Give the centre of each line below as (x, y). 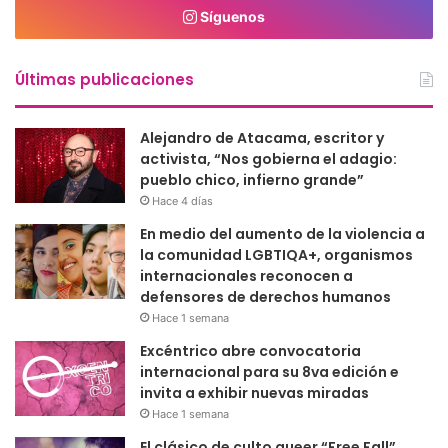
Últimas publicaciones (104, 79)
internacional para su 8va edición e (269, 371)
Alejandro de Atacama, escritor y (262, 137)
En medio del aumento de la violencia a (282, 233)
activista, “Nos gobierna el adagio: (268, 158)
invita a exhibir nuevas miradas (254, 392)
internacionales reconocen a (246, 275)
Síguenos (231, 16)
